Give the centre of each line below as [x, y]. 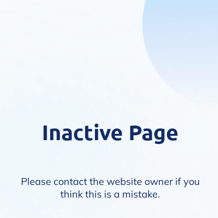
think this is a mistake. [110, 194]
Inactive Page [110, 132]
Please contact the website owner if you [110, 181]
